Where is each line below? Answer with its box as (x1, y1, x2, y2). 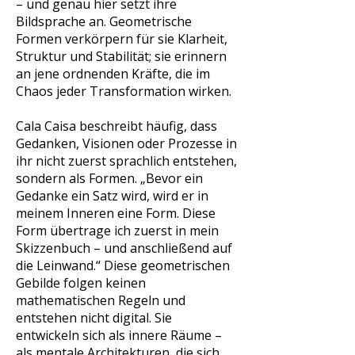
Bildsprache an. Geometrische (16, 13, 192, 30)
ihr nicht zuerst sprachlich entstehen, (16, 152, 237, 170)
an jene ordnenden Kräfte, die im (16, 65, 210, 82)
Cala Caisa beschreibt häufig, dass (16, 117, 217, 135)
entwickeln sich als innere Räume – (16, 326, 222, 344)
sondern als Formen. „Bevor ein (16, 170, 203, 187)
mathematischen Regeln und (16, 292, 185, 309)
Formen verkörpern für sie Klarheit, (16, 30, 227, 48)
